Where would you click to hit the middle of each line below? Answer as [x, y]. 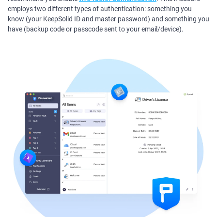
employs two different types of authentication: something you [100, 9]
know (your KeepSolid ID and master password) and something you [108, 19]
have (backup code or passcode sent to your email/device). [96, 29]
